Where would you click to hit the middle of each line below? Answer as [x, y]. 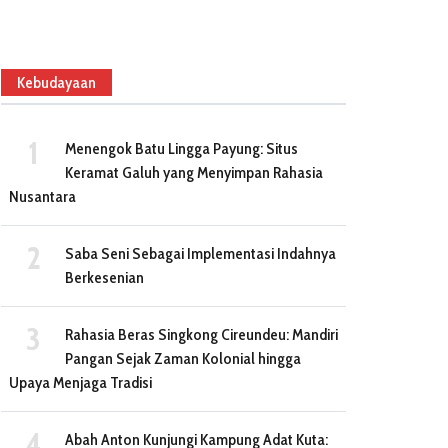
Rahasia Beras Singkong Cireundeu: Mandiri [201, 335]
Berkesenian [104, 278]
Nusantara [42, 197]
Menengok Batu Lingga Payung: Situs [181, 149]
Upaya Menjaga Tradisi [80, 383]
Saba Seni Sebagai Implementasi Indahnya [200, 254]
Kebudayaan [56, 83]
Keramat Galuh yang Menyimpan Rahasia [194, 173]
